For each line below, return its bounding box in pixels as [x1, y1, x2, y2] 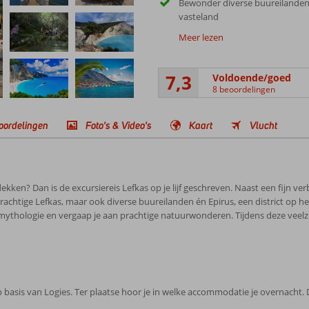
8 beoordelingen [212, 83, 275, 95]
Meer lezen [178, 31, 223, 43]
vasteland [178, 10, 219, 23]
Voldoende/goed [212, 70, 291, 84]
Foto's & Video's [86, 119, 152, 132]
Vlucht [250, 119, 277, 132]
